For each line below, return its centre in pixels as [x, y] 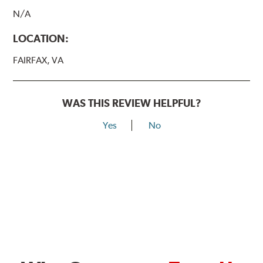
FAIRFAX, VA [38, 60]
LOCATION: [41, 38]
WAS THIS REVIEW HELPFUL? [131, 103]
